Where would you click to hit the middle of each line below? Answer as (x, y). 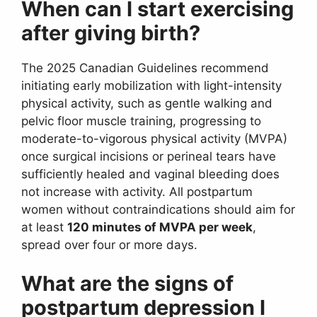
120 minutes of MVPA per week (160, 227)
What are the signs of (127, 284)
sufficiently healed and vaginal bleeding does (150, 174)
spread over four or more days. (109, 244)
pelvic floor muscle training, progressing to (141, 121)
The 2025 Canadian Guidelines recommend (145, 68)
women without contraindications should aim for (158, 209)
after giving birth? (111, 33)
